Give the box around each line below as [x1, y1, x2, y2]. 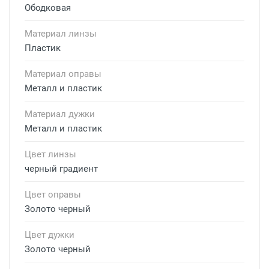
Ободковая [25, 2, 71, 14]
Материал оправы [25, 68, 101, 80]
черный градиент [25, 163, 98, 175]
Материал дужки [25, 109, 95, 120]
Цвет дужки [25, 229, 74, 241]
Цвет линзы [25, 149, 76, 160]
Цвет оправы [25, 189, 81, 201]
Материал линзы [25, 28, 97, 40]
